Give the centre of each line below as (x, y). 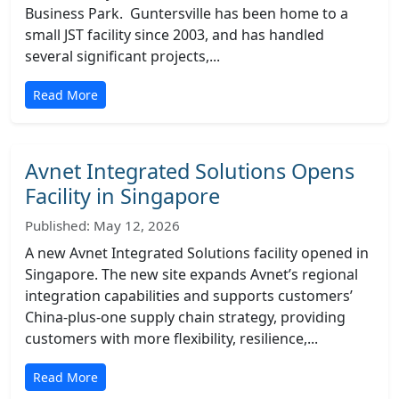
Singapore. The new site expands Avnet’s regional (191, 274)
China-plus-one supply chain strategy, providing (185, 317)
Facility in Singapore (122, 196)
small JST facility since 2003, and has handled (175, 35)
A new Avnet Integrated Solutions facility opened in (197, 253)
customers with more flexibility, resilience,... (171, 338)
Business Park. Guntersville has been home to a (187, 13)
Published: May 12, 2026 (102, 225)
